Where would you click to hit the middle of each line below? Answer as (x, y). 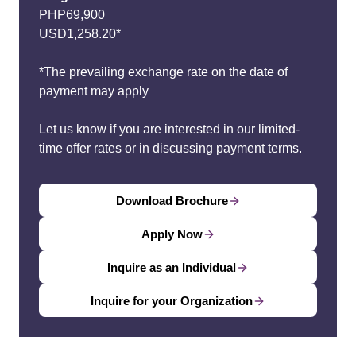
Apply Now (172, 234)
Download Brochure (172, 201)
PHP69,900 (72, 15)
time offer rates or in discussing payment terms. (172, 148)
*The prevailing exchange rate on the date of (163, 72)
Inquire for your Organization (172, 301)
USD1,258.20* (80, 34)
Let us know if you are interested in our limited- (169, 129)
